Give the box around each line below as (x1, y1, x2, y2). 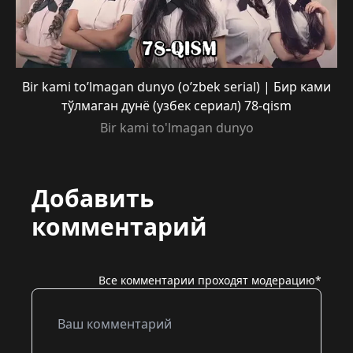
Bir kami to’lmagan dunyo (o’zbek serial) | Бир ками (22, 78, 331, 95)
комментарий (32, 210, 207, 243)
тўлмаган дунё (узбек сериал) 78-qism (61, 97, 292, 114)
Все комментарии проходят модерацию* (98, 273, 321, 288)
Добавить (32, 182, 154, 214)
